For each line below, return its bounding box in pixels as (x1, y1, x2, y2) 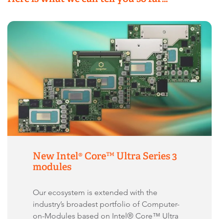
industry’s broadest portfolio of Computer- (33, 199, 179, 209)
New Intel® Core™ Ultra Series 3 (33, 150, 177, 162)
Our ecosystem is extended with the (33, 187, 157, 197)
